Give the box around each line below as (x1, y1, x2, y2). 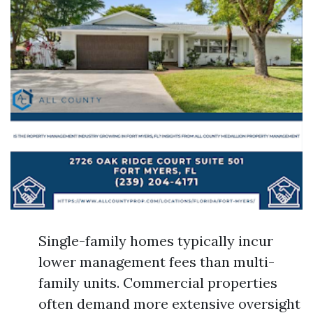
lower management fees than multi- (38, 253, 275, 270)
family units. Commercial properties (38, 274, 277, 291)
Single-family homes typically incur (38, 232, 273, 249)
